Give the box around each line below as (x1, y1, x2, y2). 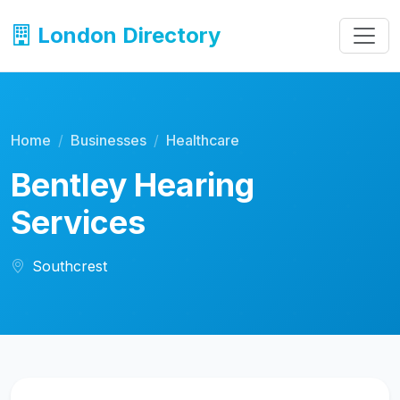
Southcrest (32, 257, 107, 275)
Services (11, 203, 146, 242)
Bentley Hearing (11, 165, 254, 204)
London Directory (32, 22, 221, 48)
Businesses (71, 131, 146, 149)
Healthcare (166, 131, 239, 149)
